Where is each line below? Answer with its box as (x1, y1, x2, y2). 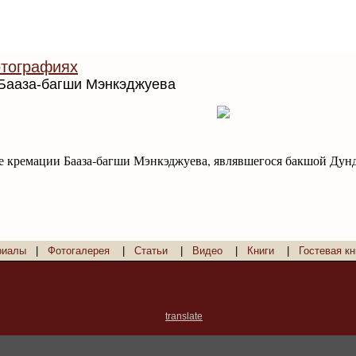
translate (165, 311, 203, 322)
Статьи (134, 245, 168, 257)
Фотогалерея (48, 245, 110, 257)
